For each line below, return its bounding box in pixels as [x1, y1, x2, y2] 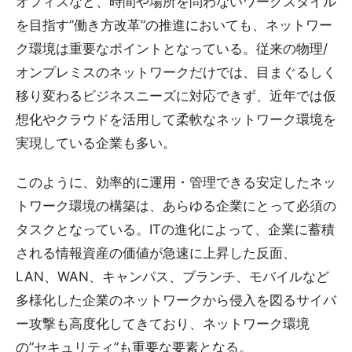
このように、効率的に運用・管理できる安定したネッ [16, 174, 336, 190]
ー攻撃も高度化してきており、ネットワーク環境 [16, 316, 310, 332]
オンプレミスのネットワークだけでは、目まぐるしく [16, 64, 336, 80]
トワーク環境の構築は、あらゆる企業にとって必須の [16, 198, 336, 214]
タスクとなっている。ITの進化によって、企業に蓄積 [16, 222, 335, 237]
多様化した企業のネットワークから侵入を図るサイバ [16, 292, 336, 308]
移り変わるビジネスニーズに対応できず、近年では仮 [16, 88, 336, 104]
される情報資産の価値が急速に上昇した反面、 [16, 245, 296, 261]
